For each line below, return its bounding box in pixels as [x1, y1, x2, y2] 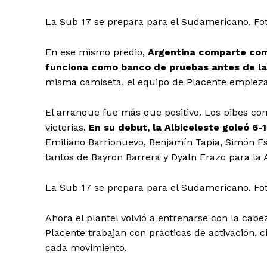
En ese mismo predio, [45, 46, 148, 58]
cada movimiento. [45, 241, 127, 253]
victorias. [45, 121, 89, 133]
